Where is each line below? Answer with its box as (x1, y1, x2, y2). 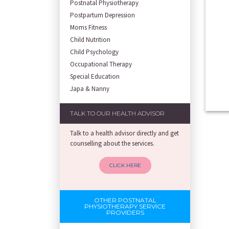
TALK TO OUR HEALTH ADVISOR (70, 109, 165, 117)
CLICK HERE (109, 162, 141, 169)
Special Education (70, 72, 120, 81)
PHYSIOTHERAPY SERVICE (84, 202, 166, 210)
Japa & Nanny (70, 84, 109, 93)
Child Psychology (70, 48, 119, 56)
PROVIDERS (106, 209, 144, 216)
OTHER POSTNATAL (94, 196, 156, 204)
